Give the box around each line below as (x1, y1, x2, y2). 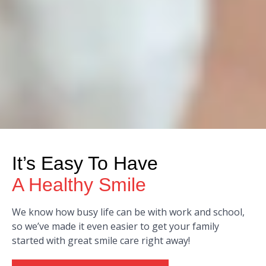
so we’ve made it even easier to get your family (12, 219, 219, 233)
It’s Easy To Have (12, 152, 158, 174)
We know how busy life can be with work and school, (12, 205, 245, 218)
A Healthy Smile (12, 173, 146, 195)
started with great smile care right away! (12, 233, 190, 247)
